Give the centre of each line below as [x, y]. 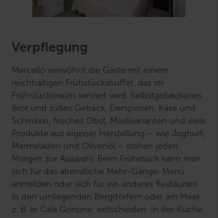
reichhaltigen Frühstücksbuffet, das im [88, 83]
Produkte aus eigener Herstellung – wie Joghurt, [109, 133]
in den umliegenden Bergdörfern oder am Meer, [107, 197]
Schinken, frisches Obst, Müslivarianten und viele [109, 121]
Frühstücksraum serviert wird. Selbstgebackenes [107, 95]
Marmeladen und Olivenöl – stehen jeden [95, 146]
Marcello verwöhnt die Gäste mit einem [90, 70]
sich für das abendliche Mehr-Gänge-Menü [99, 171]
